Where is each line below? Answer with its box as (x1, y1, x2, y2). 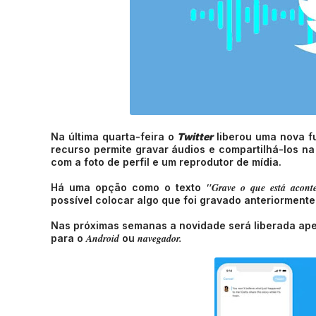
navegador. (138, 231, 182, 245)
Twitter (177, 130, 214, 142)
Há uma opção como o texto (51, 181, 206, 193)
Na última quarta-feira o (51, 130, 178, 142)
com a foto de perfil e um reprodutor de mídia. (51, 156, 281, 168)
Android (86, 231, 119, 245)
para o (51, 232, 86, 244)
